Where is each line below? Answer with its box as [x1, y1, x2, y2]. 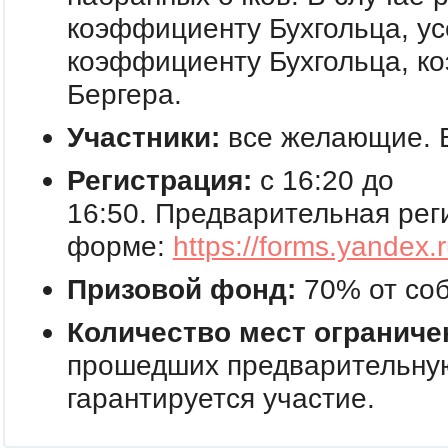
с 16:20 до [251, 164, 394, 197]
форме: [66, 230, 173, 263]
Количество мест [66, 316, 306, 349]
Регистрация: [66, 164, 252, 197]
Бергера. [66, 78, 182, 111]
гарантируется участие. [66, 382, 375, 415]
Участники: [66, 121, 220, 154]
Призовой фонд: [66, 273, 304, 306]
